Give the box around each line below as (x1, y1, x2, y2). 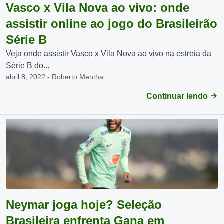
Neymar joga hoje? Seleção (6, 198, 162, 211)
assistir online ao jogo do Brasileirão (6, 17, 217, 30)
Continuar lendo (146, 92, 210, 100)
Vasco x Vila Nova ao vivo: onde (6, 1, 189, 14)
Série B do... (6, 61, 49, 70)
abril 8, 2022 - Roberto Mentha (6, 73, 103, 81)
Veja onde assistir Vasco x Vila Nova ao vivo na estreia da (6, 49, 211, 58)
